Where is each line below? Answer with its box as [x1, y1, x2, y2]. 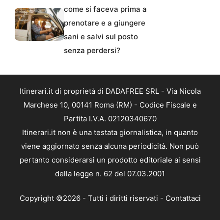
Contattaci [165, 193, 201, 203]
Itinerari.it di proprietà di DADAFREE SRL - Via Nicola [19, 86, 201, 96]
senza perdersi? [64, 45, 120, 55]
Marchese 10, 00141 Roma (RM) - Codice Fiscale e [23, 100, 197, 110]
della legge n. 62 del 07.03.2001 [55, 168, 165, 178]
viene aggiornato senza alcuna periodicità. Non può [21, 141, 199, 151]
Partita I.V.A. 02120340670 [63, 113, 157, 123]
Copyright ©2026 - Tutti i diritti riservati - [19, 193, 165, 203]
